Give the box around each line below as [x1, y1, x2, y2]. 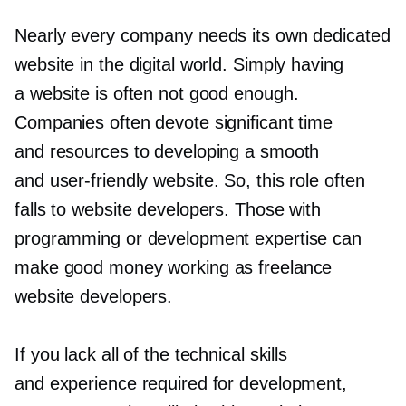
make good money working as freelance [14, 257, 333, 277]
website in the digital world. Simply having [14, 54, 343, 74]
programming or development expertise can [14, 228, 362, 248]
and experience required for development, [14, 373, 347, 393]
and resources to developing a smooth [14, 141, 320, 161]
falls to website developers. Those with [14, 199, 322, 219]
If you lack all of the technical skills [14, 344, 288, 364]
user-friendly [49, 170, 149, 190]
